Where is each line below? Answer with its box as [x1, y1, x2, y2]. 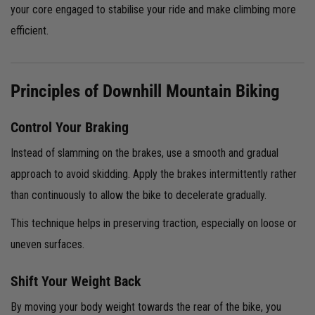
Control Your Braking [11, 118, 129, 136]
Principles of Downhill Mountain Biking [11, 80, 280, 101]
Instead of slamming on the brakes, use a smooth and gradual [11, 146, 278, 160]
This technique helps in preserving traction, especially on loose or [11, 216, 297, 230]
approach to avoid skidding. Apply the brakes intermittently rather [11, 167, 297, 181]
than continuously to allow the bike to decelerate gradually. [11, 188, 269, 202]
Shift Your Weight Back [11, 272, 141, 290]
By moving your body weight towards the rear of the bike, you [11, 300, 281, 314]
